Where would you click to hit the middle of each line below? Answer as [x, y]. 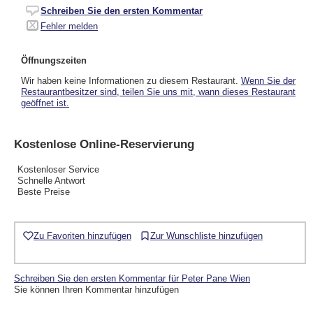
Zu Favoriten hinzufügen [82, 235]
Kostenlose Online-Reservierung [104, 144]
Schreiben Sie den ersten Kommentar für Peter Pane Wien [132, 279]
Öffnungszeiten [54, 60]
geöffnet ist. [45, 103]
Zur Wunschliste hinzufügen [206, 235]
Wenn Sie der [268, 80]
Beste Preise [44, 191]
